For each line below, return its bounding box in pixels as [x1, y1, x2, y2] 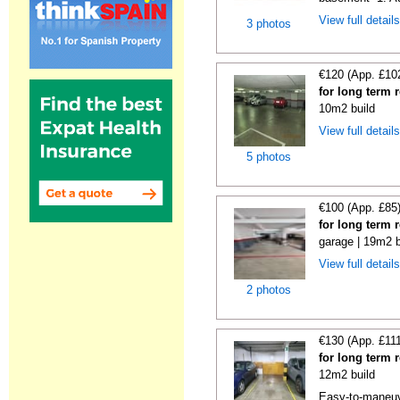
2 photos [246, 283, 292, 296]
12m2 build [319, 368, 376, 381]
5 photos [246, 150, 292, 163]
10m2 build [319, 102, 376, 115]
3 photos [246, 17, 292, 30]
